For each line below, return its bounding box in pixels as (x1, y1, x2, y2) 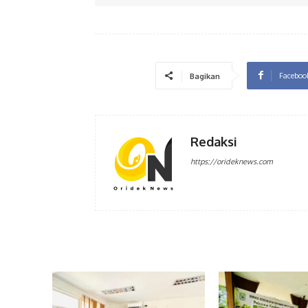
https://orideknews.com (190, 156, 273, 166)
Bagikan (189, 71, 220, 81)
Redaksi (190, 133, 237, 149)
